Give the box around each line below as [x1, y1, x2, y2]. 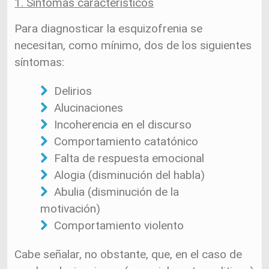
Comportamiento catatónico [53, 134, 198, 148]
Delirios [53, 84, 92, 98]
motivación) [40, 202, 100, 216]
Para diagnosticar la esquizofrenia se [14, 22, 203, 35]
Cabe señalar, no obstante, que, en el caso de [14, 247, 243, 261]
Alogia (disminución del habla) [53, 168, 205, 182]
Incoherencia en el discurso [53, 118, 192, 131]
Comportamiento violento [53, 219, 184, 232]
